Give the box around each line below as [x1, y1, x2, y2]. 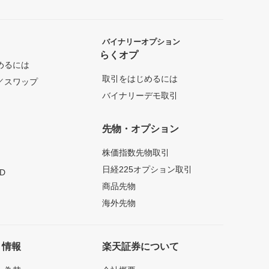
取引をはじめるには [101, 74, 178, 84]
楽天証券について [101, 241, 179, 252]
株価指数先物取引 [101, 148, 169, 158]
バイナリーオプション [101, 37, 180, 47]
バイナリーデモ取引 [101, 91, 178, 101]
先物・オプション [101, 124, 179, 134]
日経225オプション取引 [101, 165, 192, 175]
